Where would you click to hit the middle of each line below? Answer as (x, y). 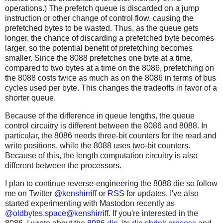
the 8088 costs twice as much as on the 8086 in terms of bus (111, 78)
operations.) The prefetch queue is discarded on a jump (102, 8)
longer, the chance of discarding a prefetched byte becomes (110, 38)
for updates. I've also (162, 193)
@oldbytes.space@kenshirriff (57, 213)
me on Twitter (30, 193)
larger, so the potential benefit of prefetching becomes (99, 48)
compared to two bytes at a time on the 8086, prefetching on (110, 68)
